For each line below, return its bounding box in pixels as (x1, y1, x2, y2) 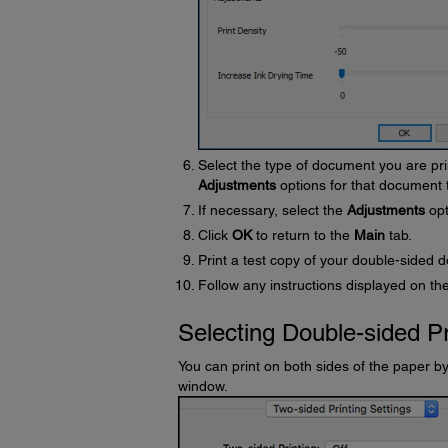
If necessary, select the (197, 202, 347, 218)
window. (177, 378, 228, 394)
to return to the (251, 227, 354, 243)
